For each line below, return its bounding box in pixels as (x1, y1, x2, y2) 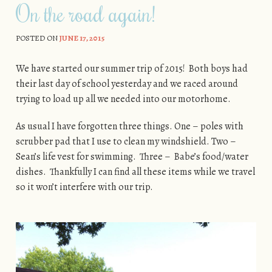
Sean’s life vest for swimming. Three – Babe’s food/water (15, 149, 248, 163)
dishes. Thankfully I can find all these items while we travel (15, 165, 255, 178)
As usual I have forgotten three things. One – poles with (15, 119, 243, 133)
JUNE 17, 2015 (59, 33, 104, 44)
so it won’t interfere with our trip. (15, 180, 155, 194)
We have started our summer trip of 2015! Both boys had (15, 61, 248, 75)
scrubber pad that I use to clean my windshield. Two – (15, 134, 236, 148)
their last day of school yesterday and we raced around (15, 76, 238, 90)
